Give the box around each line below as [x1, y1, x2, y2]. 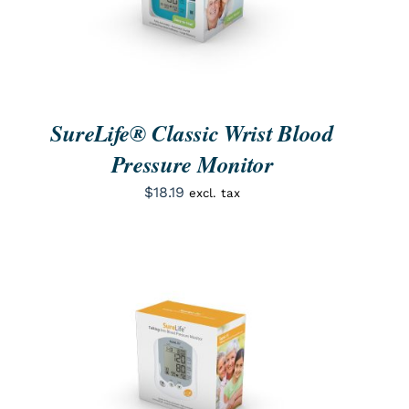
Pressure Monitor [110, 147, 274, 180]
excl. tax [189, 185, 241, 200]
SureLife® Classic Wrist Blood [50, 116, 334, 149]
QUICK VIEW [210, 357, 291, 372]
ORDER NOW [94, 357, 178, 372]
